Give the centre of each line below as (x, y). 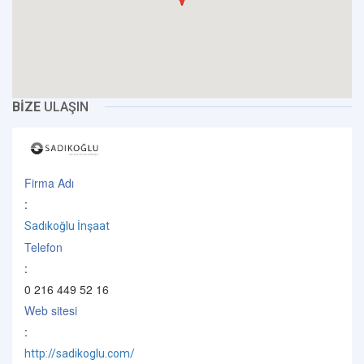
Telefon (43, 247)
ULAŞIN (65, 107)
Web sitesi (51, 311)
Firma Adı (49, 183)
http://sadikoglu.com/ (80, 354)
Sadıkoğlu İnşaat (67, 226)
